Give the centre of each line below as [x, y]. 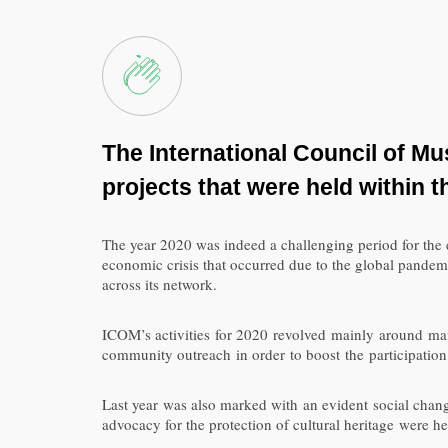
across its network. [159, 284]
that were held [275, 187]
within [389, 187]
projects [150, 187]
